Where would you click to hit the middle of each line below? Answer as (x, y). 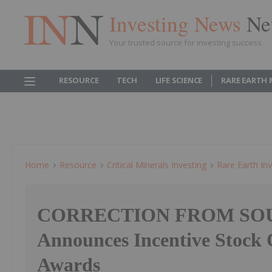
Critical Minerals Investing (157, 165)
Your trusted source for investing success (185, 42)
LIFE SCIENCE (179, 80)
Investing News (178, 23)
